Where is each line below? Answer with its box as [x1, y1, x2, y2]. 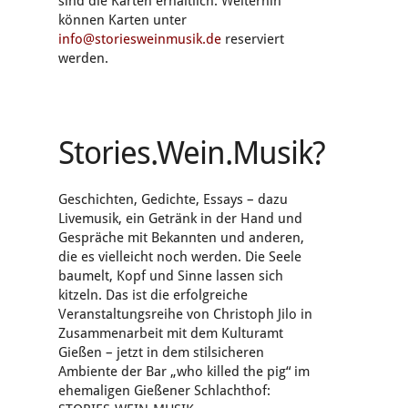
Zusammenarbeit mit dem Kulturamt [58, 325, 283, 342]
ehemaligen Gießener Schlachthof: [58, 382, 270, 400]
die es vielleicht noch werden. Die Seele [58, 249, 301, 266]
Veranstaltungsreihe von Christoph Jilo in [58, 306, 312, 323]
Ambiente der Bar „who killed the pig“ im [58, 363, 310, 381]
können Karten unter [58, 12, 187, 29]
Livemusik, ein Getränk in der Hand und [58, 210, 302, 228]
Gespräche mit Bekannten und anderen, [58, 229, 304, 247]
